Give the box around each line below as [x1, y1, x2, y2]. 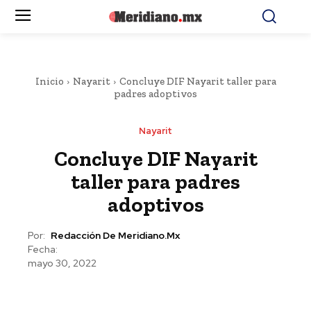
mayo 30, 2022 [28, 257, 96, 270]
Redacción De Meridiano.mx [51, 229, 180, 242]
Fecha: [28, 243, 58, 255]
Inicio [35, 75, 64, 87]
